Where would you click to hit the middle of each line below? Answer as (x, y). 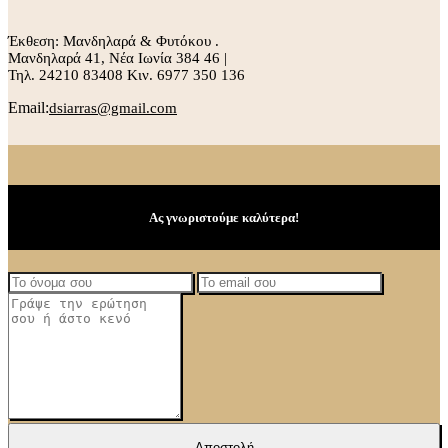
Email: (28, 107)
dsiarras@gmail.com (113, 107)
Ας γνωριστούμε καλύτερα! (224, 217)
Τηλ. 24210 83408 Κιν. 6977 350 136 (126, 74)
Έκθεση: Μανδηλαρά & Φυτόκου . (113, 40)
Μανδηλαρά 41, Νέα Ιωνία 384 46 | (117, 57)
